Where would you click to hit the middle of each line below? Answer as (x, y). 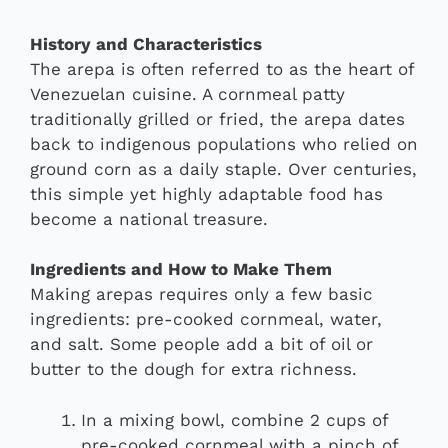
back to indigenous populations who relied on (224, 143)
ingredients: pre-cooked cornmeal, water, (206, 319)
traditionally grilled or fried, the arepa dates (217, 118)
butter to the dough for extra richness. (193, 369)
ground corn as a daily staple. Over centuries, (223, 168)
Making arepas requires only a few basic (201, 294)
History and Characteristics (146, 43)
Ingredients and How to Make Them (181, 269)
